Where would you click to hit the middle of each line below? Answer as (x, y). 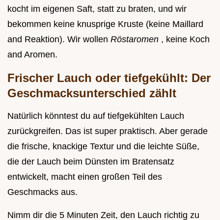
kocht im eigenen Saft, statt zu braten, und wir (97, 9)
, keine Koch (185, 39)
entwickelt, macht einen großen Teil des (85, 177)
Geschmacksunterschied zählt (92, 93)
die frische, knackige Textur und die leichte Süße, (103, 146)
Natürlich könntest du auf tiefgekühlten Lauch (96, 116)
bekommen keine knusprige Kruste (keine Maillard (105, 24)
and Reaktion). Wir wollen (59, 39)
